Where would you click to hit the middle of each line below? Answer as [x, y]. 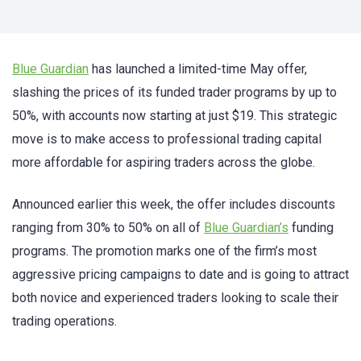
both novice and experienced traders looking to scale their [175, 298]
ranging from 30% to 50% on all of [108, 228]
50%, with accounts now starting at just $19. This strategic [174, 116]
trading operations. [64, 322]
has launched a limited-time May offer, [198, 69]
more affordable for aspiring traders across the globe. [164, 162]
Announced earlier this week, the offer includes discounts [174, 205]
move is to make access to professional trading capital [167, 139]
